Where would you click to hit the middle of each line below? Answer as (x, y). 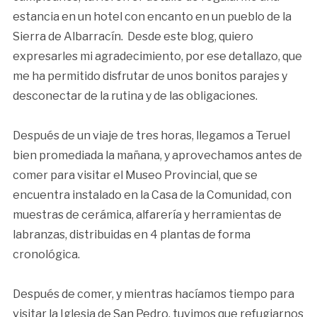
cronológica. (46, 254)
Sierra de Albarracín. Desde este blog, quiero (133, 36)
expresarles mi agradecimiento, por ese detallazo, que (157, 56)
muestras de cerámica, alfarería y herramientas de (147, 214)
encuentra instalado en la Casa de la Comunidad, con (152, 195)
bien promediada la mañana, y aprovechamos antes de (157, 155)
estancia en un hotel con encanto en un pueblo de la (152, 16)
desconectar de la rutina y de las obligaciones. (135, 96)
